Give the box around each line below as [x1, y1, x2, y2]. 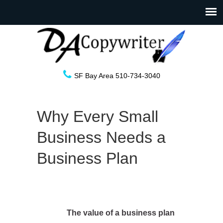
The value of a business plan [67, 209, 175, 217]
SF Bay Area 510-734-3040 [74, 72, 160, 80]
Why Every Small [37, 108, 158, 125]
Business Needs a [37, 128, 166, 146]
